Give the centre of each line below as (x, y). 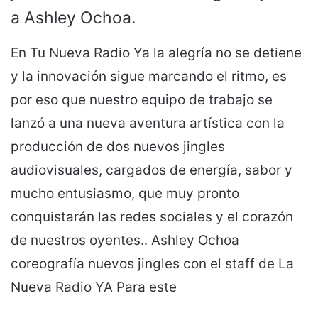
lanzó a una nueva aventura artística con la (148, 123)
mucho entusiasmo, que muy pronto (125, 193)
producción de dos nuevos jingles (118, 146)
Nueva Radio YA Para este (94, 287)
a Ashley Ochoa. (73, 17)
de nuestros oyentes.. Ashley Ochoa (125, 240)
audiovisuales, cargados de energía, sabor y (152, 170)
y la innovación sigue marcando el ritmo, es (149, 76)
